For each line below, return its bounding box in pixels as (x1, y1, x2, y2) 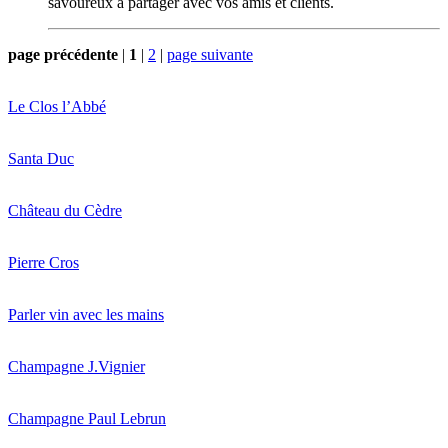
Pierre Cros (8, 253, 79, 271)
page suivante (167, 45, 253, 63)
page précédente (8, 45, 118, 63)
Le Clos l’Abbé (8, 97, 106, 115)
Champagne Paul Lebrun (8, 409, 166, 427)
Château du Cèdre (8, 201, 122, 219)
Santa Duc (8, 149, 74, 167)
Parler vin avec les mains (8, 305, 164, 323)
